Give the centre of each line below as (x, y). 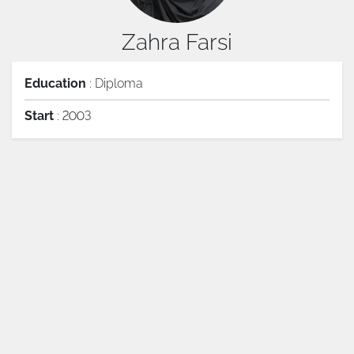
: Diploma (115, 83)
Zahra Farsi (177, 42)
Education (55, 83)
